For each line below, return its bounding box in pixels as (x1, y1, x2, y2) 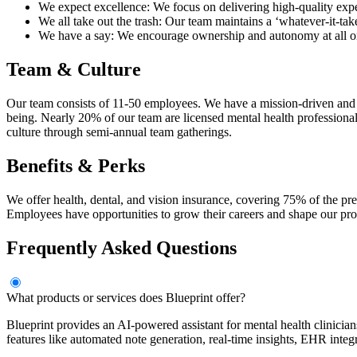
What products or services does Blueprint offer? (6, 290, 245, 304)
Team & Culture (6, 59, 141, 80)
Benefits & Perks (6, 155, 145, 176)
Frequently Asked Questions (6, 237, 237, 258)
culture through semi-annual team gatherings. (6, 125, 232, 139)
